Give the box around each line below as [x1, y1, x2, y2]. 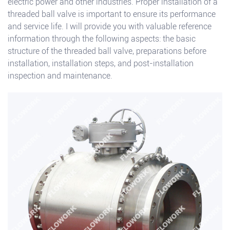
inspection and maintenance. [8, 71, 112, 81]
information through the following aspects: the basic [8, 34, 196, 44]
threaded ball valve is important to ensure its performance [8, 9, 216, 20]
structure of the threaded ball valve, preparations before [8, 46, 206, 56]
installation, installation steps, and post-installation [8, 59, 194, 69]
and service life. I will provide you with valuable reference [8, 22, 212, 32]
